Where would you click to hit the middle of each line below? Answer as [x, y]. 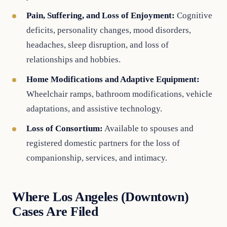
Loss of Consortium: [65, 128]
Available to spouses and [148, 128]
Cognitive [194, 15]
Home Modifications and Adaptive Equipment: [113, 79]
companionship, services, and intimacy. [97, 158]
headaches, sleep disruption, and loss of [98, 45]
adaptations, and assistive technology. [94, 109]
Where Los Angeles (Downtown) [101, 197]
